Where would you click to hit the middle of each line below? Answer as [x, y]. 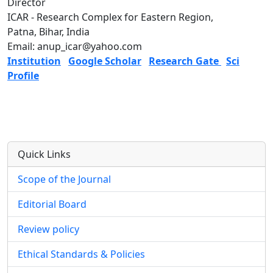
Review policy [48, 229]
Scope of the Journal [64, 179]
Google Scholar [105, 61]
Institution [34, 61]
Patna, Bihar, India [48, 32]
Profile [23, 76]
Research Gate [185, 61]
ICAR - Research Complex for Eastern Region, [110, 17]
